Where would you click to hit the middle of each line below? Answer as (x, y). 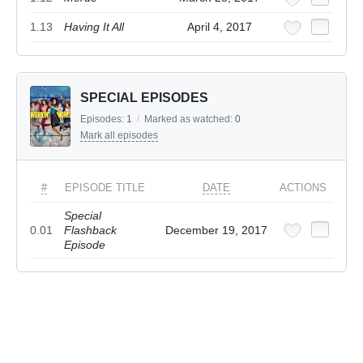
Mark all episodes (119, 136)
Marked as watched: (190, 120)
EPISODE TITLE (105, 188)
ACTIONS (303, 188)
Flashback (90, 231)
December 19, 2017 (216, 231)
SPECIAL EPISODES (144, 98)
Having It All (94, 27)
